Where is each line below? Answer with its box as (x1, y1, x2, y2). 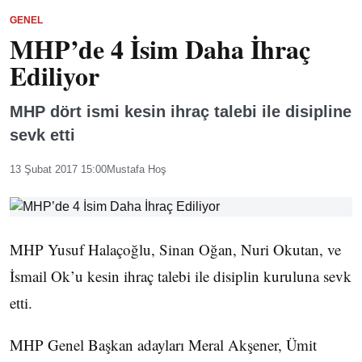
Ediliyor (10, 57, 99, 95)
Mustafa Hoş (107, 163, 166, 175)
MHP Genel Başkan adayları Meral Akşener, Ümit (10, 335, 317, 355)
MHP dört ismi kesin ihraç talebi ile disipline (10, 103, 351, 120)
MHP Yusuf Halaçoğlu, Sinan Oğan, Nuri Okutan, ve (10, 239, 341, 259)
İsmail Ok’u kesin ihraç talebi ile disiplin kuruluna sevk (10, 266, 351, 286)
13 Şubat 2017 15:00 (10, 163, 107, 175)
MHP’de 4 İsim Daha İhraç (10, 30, 310, 68)
